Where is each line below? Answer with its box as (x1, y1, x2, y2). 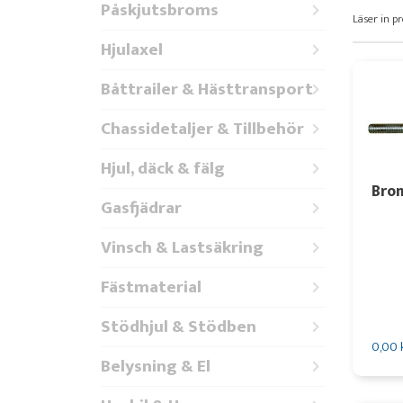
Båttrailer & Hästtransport (101, 75, 313, 103)
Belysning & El (101, 352, 210, 381)
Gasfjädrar (101, 193, 182, 222)
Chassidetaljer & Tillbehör (101, 114, 304, 143)
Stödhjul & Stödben (101, 312, 256, 341)
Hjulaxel (101, 35, 163, 64)
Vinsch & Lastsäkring (101, 233, 264, 262)
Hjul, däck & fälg (101, 154, 225, 183)
